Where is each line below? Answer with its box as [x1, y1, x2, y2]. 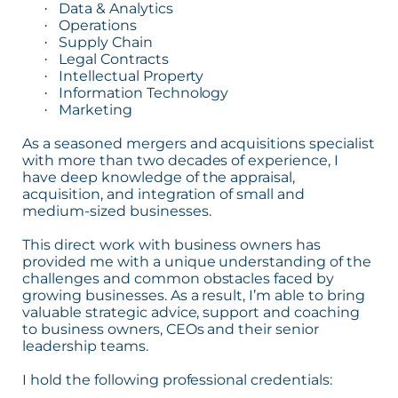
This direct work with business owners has [22, 235, 322, 253]
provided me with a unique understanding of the [22, 252, 372, 270]
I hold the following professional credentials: [22, 370, 333, 388]
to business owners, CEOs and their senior [22, 320, 320, 338]
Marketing [58, 100, 132, 118]
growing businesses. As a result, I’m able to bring [22, 286, 366, 304]
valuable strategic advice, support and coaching [22, 303, 361, 321]
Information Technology [58, 84, 229, 101]
